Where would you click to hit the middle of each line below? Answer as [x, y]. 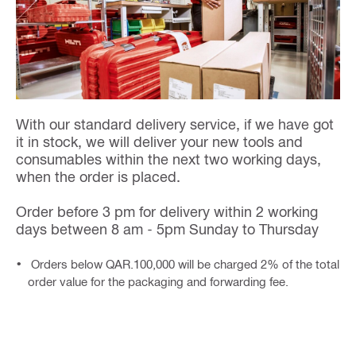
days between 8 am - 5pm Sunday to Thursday [167, 228]
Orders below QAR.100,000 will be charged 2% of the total [184, 264]
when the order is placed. [98, 176]
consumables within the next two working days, [168, 159]
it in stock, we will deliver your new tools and [159, 141]
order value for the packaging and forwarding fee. [158, 281]
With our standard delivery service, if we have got [175, 124]
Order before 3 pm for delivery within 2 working [167, 211]
